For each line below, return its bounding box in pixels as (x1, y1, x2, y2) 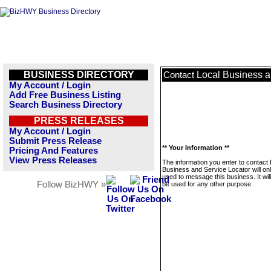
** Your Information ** (162, 144, 229, 151)
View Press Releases (9, 155, 97, 165)
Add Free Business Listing (9, 90, 121, 100)
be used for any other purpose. (162, 180, 253, 188)
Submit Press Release (9, 136, 102, 146)
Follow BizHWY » (37, 180, 106, 189)
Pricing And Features (9, 146, 98, 155)
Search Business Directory (9, 100, 122, 109)
